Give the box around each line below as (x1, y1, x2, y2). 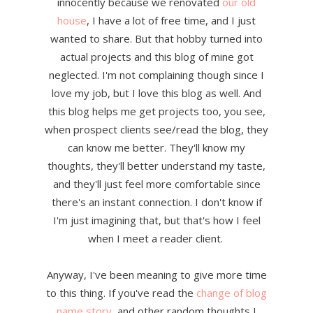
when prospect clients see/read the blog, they (45, 122, 268, 137)
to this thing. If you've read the (46, 286, 196, 300)
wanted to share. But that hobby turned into (50, 31, 263, 46)
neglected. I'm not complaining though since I (49, 68, 264, 82)
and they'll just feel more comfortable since (52, 177, 261, 191)
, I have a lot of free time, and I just (87, 13, 256, 28)
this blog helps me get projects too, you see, (48, 104, 265, 119)
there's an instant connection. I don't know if (51, 195, 262, 210)
